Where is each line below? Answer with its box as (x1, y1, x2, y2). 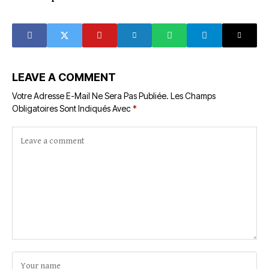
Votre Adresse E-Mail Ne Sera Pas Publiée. (12, 91, 169, 101)
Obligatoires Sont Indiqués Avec (12, 103, 133, 113)
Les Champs (171, 91, 216, 101)
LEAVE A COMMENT (12, 71, 116, 83)
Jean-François (51, 2, 116, 13)
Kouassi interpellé (51, 13, 132, 24)
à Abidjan (51, 23, 91, 35)
